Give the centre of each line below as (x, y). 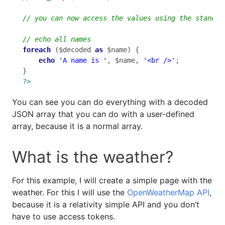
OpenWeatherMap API (168, 192)
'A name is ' (83, 61)
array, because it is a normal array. (77, 126)
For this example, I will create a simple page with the (112, 180)
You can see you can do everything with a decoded (110, 102)
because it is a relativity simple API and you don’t (106, 204)
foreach (37, 50)
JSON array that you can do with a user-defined (103, 114)
